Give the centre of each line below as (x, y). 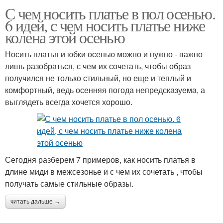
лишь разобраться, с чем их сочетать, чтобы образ (98, 66)
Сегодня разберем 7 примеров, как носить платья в (100, 159)
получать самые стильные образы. (69, 183)
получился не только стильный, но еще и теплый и (98, 78)
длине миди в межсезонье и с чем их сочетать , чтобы (104, 171)
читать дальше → (35, 201)
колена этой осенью (65, 37)
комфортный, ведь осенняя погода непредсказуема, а (105, 90)
